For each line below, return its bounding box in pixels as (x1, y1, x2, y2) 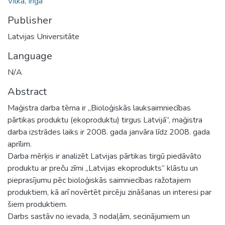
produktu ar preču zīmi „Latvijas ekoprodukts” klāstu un (8, 162, 198, 174)
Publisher (8, 13, 52, 27)
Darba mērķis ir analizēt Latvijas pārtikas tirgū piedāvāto (8, 150, 201, 162)
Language (8, 49, 52, 63)
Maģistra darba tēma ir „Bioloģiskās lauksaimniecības (8, 102, 191, 114)
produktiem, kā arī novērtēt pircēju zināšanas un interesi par (8, 186, 211, 198)
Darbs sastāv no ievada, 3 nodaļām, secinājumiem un (8, 210, 190, 222)
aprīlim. (8, 138, 32, 150)
